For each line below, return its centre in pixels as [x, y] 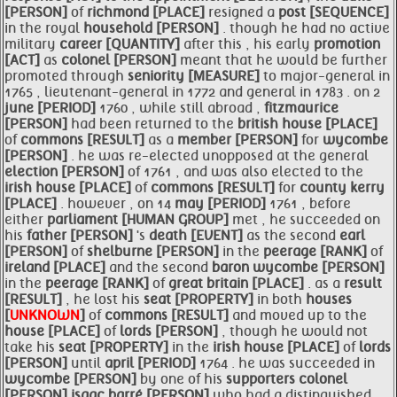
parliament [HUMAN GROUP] [140, 220]
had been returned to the [154, 124]
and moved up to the [300, 315]
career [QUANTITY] [121, 44]
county [325, 188]
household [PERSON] [153, 28]
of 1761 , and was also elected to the [245, 172]
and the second [160, 268]
